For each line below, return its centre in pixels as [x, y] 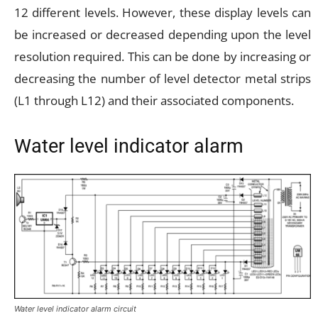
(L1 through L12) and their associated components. [154, 100]
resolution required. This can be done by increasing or [163, 56]
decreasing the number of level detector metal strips [163, 78]
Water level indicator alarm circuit [75, 308]
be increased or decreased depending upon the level [163, 34]
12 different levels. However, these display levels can [163, 12]
